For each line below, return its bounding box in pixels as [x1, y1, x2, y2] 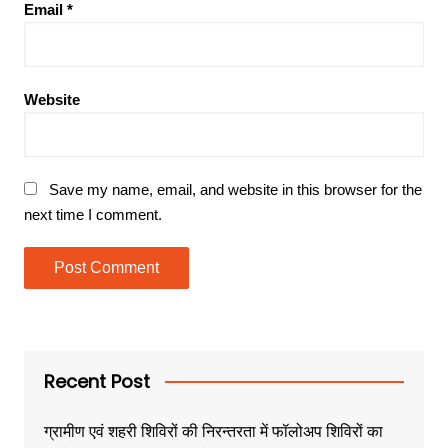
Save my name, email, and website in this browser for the [48, 180, 422, 198]
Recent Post [43, 368, 150, 394]
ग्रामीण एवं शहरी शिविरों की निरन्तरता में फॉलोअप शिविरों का [43, 422, 383, 440]
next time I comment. [23, 205, 162, 223]
